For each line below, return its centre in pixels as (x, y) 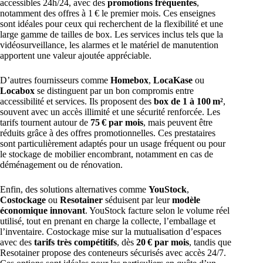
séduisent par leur (137, 200)
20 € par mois (163, 242)
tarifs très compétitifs (75, 242)
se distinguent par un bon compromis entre (114, 90)
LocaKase (173, 80)
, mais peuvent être (178, 122)
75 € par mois (117, 122)
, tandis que (210, 242)
